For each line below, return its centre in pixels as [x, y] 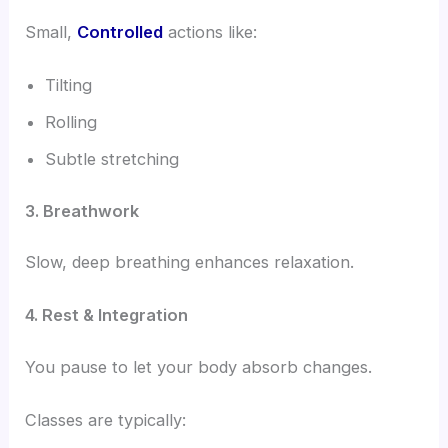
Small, [51, 31]
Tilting [69, 85]
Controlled [120, 31]
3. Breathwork [82, 210]
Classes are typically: [106, 420]
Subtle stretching [112, 159]
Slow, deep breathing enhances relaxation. [190, 262]
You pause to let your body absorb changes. [199, 367]
